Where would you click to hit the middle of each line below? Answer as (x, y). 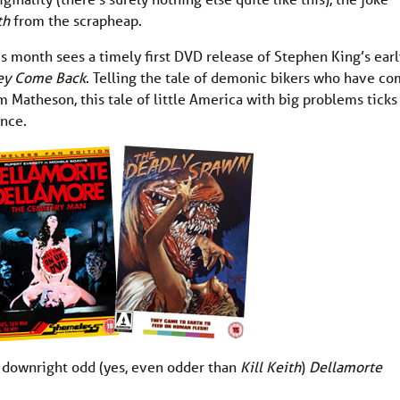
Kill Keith (271, 367)
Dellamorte (346, 367)
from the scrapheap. (78, 21)
